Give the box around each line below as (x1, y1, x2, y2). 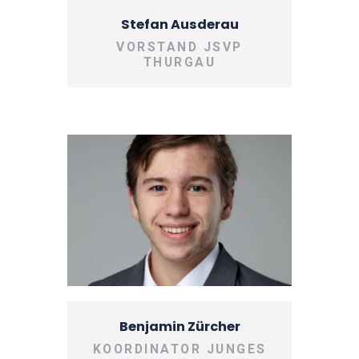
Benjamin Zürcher (119, 317, 240, 337)
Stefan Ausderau (120, 15, 239, 34)
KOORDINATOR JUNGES (92, 342, 267, 357)
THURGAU (143, 55, 216, 71)
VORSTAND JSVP (116, 40, 243, 55)
